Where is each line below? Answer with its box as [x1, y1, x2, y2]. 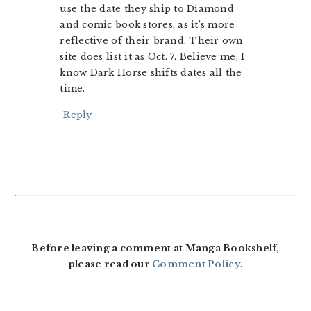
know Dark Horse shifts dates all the [60, 67, 242, 78]
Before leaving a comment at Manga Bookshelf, [31, 242, 280, 254]
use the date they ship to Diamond [60, 3, 234, 15]
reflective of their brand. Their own [60, 35, 244, 47]
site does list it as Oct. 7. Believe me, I [60, 51, 245, 62]
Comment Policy [152, 258, 240, 270]
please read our [68, 258, 153, 270]
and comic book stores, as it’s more [60, 19, 235, 31]
